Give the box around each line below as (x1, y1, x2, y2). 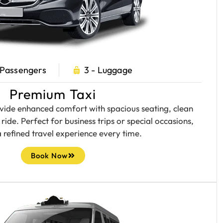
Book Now (30, 151, 68, 160)
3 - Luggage (84, 64, 132, 76)
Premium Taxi (9, 86, 97, 103)
